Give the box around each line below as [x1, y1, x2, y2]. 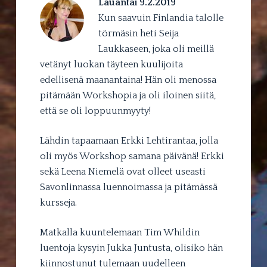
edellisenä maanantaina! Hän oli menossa [39, 74, 216, 85]
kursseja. [39, 197, 77, 208]
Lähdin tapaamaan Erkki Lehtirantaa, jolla [39, 135, 218, 146]
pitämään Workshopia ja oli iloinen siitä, [39, 89, 216, 101]
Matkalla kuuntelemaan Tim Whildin [39, 226, 200, 238]
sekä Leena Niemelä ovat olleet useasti [39, 166, 206, 177]
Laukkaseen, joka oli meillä [98, 43, 214, 54]
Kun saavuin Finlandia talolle [98, 12, 223, 23]
